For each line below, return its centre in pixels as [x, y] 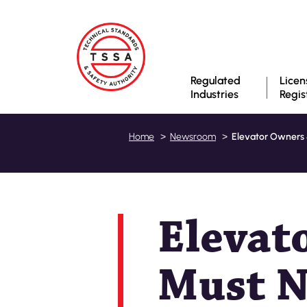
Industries [214, 94]
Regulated [216, 81]
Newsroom [193, 137]
